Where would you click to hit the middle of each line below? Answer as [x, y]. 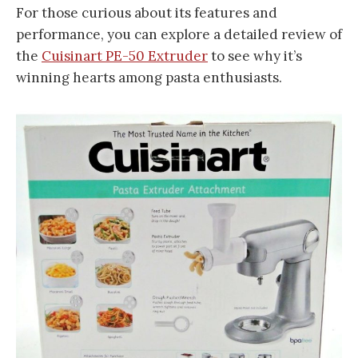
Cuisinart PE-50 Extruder [125, 56]
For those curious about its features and [147, 13]
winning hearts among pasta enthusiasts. [149, 78]
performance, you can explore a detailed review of [179, 35]
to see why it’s [255, 56]
